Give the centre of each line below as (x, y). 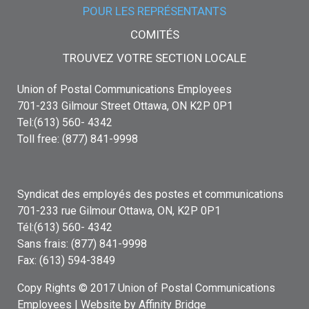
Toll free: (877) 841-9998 (77, 139)
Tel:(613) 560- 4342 (64, 122)
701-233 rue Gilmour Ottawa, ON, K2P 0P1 (119, 210)
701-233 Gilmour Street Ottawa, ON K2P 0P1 (125, 106)
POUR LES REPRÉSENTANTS (154, 11)
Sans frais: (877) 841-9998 (82, 243)
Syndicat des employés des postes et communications (150, 194)
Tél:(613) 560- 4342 (64, 227)
